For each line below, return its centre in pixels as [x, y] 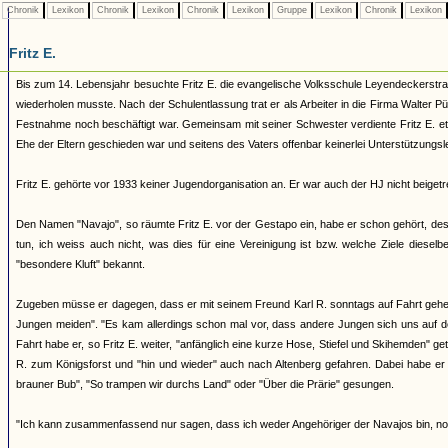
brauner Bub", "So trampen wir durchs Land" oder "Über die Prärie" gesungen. [205, 384]
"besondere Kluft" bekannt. [80, 264]
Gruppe [292, 10]
